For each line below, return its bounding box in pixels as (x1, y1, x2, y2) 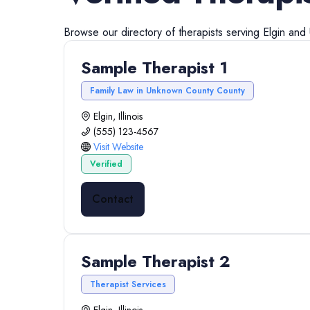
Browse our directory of (64, 24, 179, 40)
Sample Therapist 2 (81, 249, 230, 273)
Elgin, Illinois (93, 109, 143, 123)
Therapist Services (90, 278, 166, 291)
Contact (92, 191, 134, 207)
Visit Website (93, 140, 143, 154)
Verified (90, 158, 122, 170)
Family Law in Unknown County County (90, 84, 245, 97)
